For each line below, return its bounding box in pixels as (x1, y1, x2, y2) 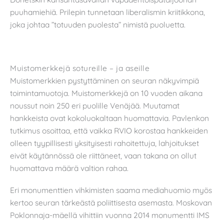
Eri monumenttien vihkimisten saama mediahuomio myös (10, 184, 212, 195)
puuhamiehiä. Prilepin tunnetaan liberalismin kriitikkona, (10, 7, 205, 17)
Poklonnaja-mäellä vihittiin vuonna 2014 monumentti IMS (10, 209, 209, 220)
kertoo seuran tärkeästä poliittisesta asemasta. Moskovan (10, 197, 212, 207)
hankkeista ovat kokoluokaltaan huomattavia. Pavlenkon (10, 113, 209, 123)
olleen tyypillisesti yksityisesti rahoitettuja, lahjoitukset (10, 138, 199, 148)
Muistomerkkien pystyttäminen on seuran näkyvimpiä (10, 75, 199, 86)
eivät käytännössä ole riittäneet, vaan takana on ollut (10, 150, 196, 161)
